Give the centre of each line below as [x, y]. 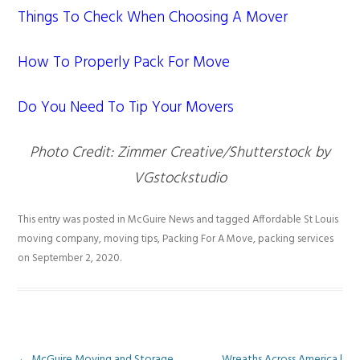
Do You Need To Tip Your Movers [126, 107]
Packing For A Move [208, 239]
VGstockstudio [180, 178]
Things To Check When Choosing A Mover [153, 17]
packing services [296, 239]
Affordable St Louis [296, 219]
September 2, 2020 [76, 258]
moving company [59, 239]
